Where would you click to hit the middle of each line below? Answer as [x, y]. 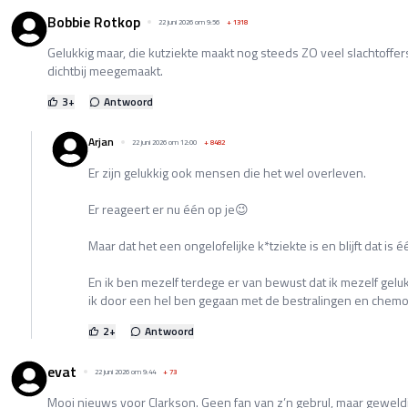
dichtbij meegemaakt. [105, 70]
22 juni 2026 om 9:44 [125, 371]
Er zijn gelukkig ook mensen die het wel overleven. [227, 172]
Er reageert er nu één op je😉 [168, 209]
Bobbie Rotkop [94, 21]
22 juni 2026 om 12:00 [164, 142]
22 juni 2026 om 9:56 [189, 21]
